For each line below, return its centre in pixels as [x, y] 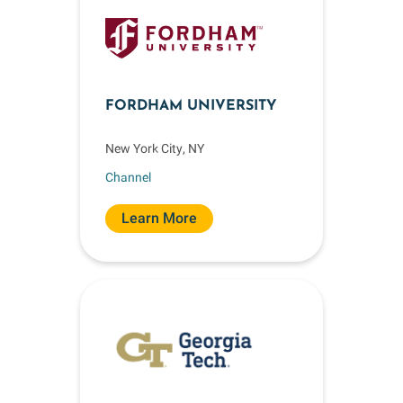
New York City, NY [155, 148]
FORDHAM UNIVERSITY [191, 106]
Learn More [159, 218]
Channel [128, 177]
